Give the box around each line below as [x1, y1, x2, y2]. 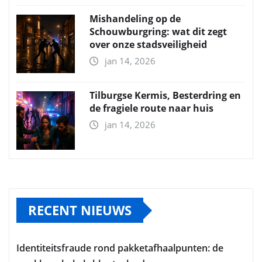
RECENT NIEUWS [28, 201, 132, 219]
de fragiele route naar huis [89, 102, 213, 115]
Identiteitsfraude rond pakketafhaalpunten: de [16, 242, 223, 254]
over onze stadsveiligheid [89, 38, 207, 51]
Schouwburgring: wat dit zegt [89, 25, 227, 38]
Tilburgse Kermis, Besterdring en [89, 89, 241, 102]
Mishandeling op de [89, 12, 181, 25]
